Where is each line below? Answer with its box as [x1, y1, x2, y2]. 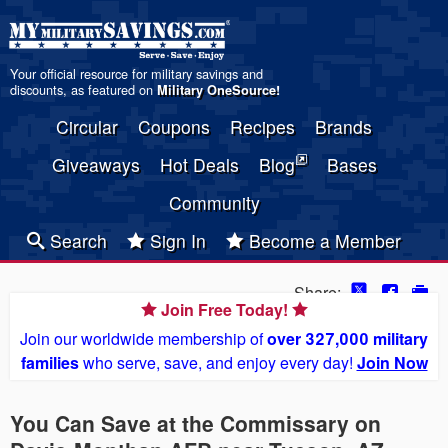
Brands [315, 114, 372, 139]
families [20, 351, 79, 374]
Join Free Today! [156, 298, 292, 321]
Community [168, 190, 260, 215]
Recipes [230, 114, 295, 139]
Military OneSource [157, 81, 276, 99]
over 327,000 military [267, 327, 428, 350]
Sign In [145, 228, 206, 253]
